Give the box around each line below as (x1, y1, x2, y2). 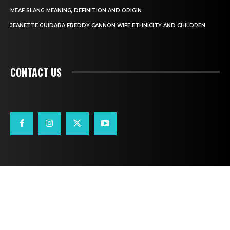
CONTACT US (10, 64, 62, 80)
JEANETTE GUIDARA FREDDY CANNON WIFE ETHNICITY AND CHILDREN (10, 22, 205, 29)
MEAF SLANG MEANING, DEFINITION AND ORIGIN (10, 7, 142, 14)
